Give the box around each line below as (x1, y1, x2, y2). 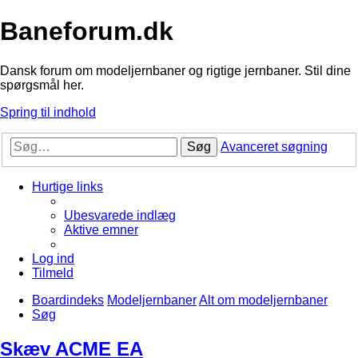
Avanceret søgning (221, 140, 328, 154)
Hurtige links (32, 180, 103, 194)
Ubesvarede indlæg (64, 209, 176, 223)
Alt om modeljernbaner (199, 293, 328, 308)
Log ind (32, 252, 74, 266)
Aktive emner (64, 223, 138, 237)
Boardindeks (32, 293, 104, 308)
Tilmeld (32, 266, 74, 280)
